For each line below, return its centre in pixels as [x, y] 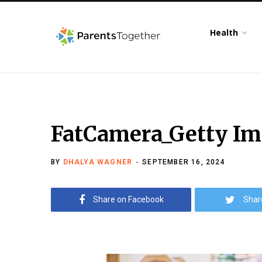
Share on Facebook [128, 199]
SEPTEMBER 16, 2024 [184, 162]
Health [224, 32]
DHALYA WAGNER [98, 162]
